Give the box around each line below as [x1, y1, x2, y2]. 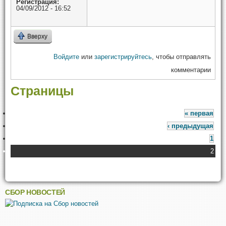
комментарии [171, 66, 211, 74]
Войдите [53, 53, 79, 61]
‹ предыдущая [167, 122, 213, 130]
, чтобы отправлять [152, 53, 211, 61]
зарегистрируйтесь [94, 53, 152, 61]
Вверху [27, 33, 47, 40]
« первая [185, 109, 213, 118]
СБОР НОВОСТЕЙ [5, 188, 65, 197]
